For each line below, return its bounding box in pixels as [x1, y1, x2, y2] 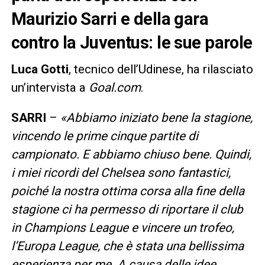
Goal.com [88, 80, 141, 95]
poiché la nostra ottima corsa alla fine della [11, 183, 244, 198]
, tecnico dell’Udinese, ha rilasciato [68, 62, 253, 76]
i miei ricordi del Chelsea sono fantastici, [11, 165, 231, 180]
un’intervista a [11, 80, 89, 95]
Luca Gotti [11, 62, 69, 76]
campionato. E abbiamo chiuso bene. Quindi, [11, 147, 251, 161]
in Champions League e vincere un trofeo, [11, 220, 234, 235]
